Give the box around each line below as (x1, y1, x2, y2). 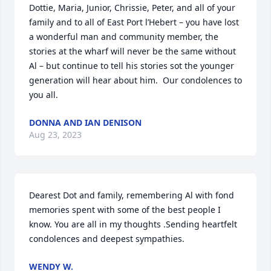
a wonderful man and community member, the (29, 31, 218, 42)
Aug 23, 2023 (29, 129, 82, 140)
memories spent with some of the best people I (29, 204, 221, 215)
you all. (29, 89, 58, 100)
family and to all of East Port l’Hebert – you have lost (29, 16, 239, 28)
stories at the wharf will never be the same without (29, 45, 236, 57)
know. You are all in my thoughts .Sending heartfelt (29, 218, 237, 230)
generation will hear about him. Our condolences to (29, 74, 242, 86)
